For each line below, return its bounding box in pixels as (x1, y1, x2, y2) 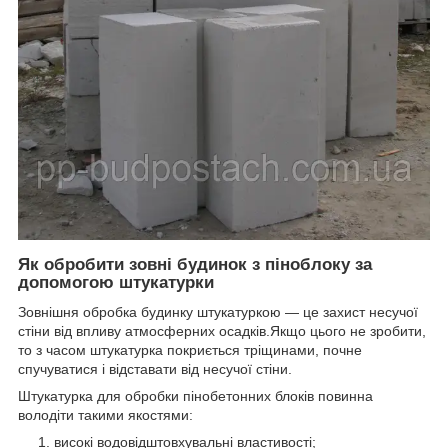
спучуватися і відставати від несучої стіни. (18, 361, 292, 378)
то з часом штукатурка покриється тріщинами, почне (18, 342, 362, 359)
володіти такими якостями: (18, 407, 193, 424)
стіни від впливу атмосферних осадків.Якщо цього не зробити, (18, 323, 426, 340)
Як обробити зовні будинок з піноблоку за (18, 254, 372, 274)
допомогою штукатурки (18, 272, 214, 292)
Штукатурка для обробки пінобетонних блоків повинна (18, 388, 373, 405)
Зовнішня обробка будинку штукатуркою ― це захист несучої (18, 304, 418, 321)
